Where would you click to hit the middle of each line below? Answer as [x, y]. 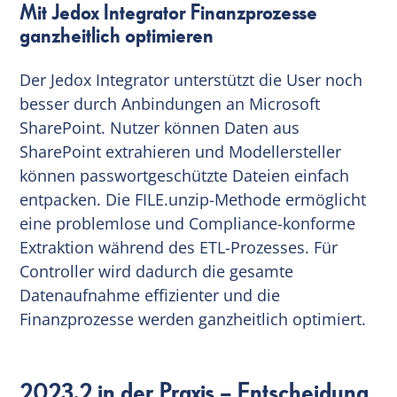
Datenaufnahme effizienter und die [150, 295]
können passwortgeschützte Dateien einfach [185, 175]
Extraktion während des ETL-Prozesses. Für [179, 247]
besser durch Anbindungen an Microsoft [170, 103]
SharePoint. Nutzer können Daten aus [160, 127]
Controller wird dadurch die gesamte [157, 271]
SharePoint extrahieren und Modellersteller [181, 151]
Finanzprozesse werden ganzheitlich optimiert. [193, 319]
